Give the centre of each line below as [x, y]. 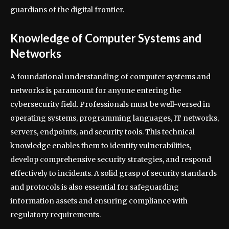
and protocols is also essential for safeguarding [95, 187]
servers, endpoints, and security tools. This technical [102, 132]
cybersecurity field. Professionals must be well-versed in [110, 105]
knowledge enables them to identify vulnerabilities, [101, 146]
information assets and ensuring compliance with [99, 201]
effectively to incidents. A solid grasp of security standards [113, 174]
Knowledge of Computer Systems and [106, 38]
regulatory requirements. [55, 215]
